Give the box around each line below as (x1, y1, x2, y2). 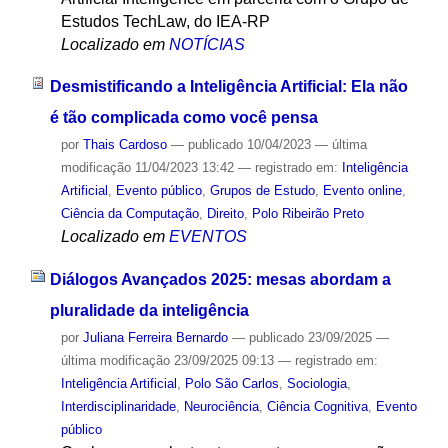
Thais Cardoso (82, 137, 167, 153)
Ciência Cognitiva (266, 399, 368, 415)
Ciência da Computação (60, 206, 199, 222)
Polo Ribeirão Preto (251, 206, 364, 222)
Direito (206, 206, 244, 222)
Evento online (322, 183, 402, 199)
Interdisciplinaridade (60, 399, 176, 415)
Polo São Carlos (184, 376, 279, 392)
